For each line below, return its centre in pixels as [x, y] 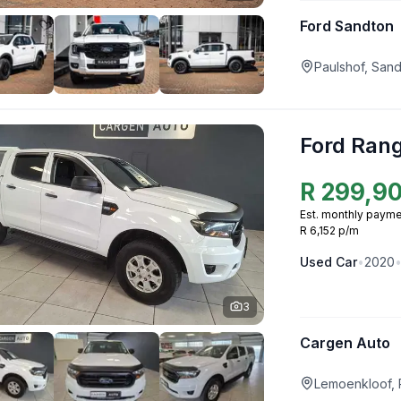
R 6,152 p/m [329, 230]
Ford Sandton [347, 26]
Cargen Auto [345, 342]
